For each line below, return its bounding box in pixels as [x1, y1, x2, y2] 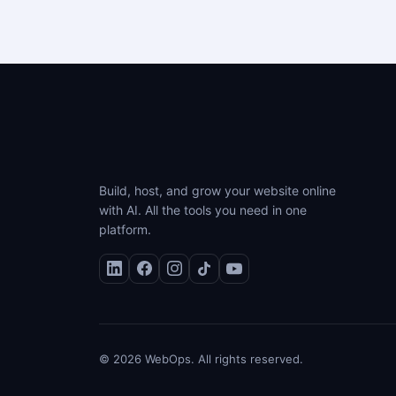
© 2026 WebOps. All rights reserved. [99, 351, 303, 366]
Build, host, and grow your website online [99, 182, 336, 198]
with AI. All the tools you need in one [99, 202, 307, 217]
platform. [99, 221, 151, 237]
